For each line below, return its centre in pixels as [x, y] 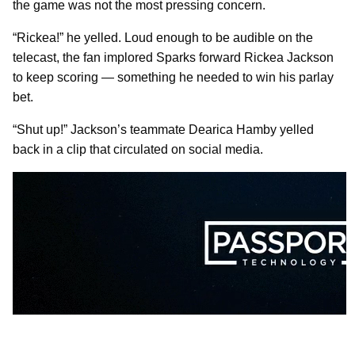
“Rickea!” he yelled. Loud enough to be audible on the [163, 37]
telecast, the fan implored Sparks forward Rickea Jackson [173, 57]
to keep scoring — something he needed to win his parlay [173, 77]
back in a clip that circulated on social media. [138, 149]
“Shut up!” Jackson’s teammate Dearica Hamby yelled [163, 129]
